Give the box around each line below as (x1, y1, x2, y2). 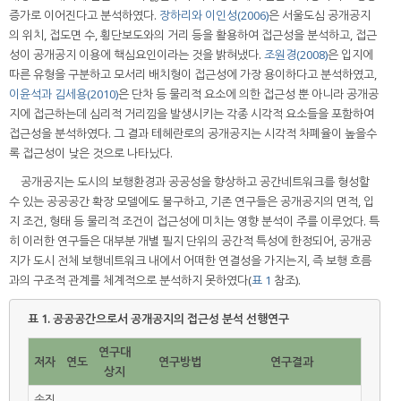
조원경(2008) (264, 47, 328, 64)
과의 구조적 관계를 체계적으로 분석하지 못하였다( (9, 272, 252, 289)
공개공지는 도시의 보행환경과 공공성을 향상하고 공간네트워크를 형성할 (21, 174, 370, 191)
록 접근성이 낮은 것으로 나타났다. (9, 145, 173, 162)
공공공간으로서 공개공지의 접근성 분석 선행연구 (53, 311, 289, 328)
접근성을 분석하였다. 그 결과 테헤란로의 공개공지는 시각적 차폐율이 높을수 (9, 125, 377, 142)
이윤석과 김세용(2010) (9, 86, 118, 103)
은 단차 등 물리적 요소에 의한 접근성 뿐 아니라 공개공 (118, 86, 379, 103)
